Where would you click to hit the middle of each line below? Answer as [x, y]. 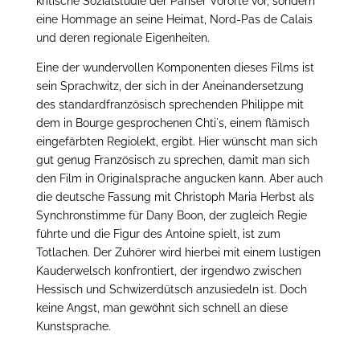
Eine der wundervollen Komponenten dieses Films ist [175, 67]
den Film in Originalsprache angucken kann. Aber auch [179, 178]
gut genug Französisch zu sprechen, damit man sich [172, 160]
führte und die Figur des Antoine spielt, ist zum [158, 234]
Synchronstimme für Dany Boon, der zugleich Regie [171, 215]
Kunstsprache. [73, 326]
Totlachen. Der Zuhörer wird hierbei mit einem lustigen [178, 252]
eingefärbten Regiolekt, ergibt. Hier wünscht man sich [176, 141]
